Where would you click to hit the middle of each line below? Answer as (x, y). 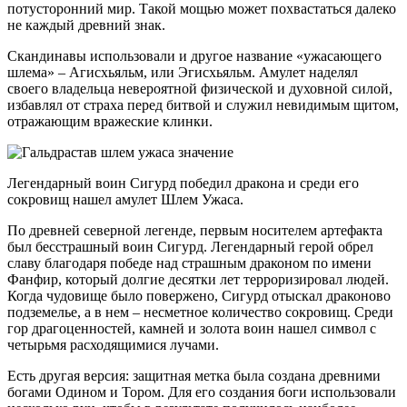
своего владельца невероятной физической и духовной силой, (200, 89)
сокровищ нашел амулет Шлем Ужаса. (125, 200)
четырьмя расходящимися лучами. (113, 345)
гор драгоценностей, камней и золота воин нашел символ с (192, 329)
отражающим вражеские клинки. (110, 122)
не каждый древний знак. (86, 25)
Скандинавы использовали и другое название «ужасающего (194, 56)
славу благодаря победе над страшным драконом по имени (189, 263)
